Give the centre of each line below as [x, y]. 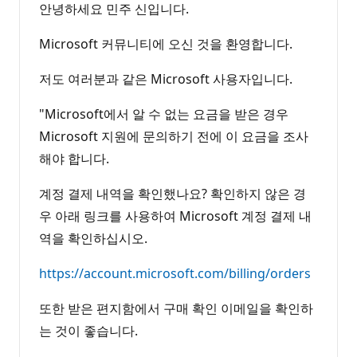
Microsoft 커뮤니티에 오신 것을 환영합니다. [166, 43]
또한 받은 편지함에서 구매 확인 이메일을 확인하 [176, 308]
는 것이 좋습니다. [88, 330]
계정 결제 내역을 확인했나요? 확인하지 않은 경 [173, 193]
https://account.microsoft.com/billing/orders [175, 273]
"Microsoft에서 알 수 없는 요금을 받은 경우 [164, 114]
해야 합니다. [74, 158]
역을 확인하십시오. [93, 238]
